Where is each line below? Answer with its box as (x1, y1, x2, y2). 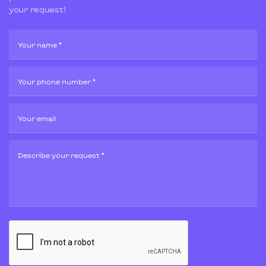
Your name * (18, 40, 62, 49)
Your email (18, 114, 56, 122)
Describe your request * (18, 151, 104, 159)
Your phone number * (18, 77, 96, 85)
